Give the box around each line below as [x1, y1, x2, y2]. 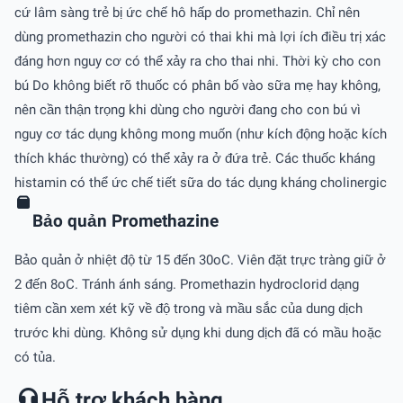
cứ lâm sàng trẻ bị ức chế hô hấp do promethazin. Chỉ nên [14, 4, 360, 21]
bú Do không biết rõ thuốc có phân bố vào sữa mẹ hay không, [14, 76, 381, 94]
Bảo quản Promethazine [32, 211, 219, 232]
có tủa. [14, 349, 56, 366]
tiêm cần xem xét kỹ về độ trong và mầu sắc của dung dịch [14, 300, 363, 318]
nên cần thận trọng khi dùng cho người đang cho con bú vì [14, 101, 361, 118]
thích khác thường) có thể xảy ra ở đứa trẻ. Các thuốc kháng [14, 149, 375, 166]
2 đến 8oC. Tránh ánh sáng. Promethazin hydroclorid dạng [14, 276, 359, 293]
